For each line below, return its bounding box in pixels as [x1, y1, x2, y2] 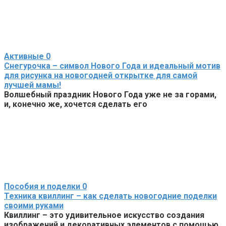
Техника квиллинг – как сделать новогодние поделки [4, 191, 217, 201]
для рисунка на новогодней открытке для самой [4, 70, 197, 80]
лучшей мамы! [4, 80, 61, 90]
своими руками [4, 200, 64, 210]
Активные [4, 51, 44, 61]
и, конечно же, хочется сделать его [4, 99, 147, 109]
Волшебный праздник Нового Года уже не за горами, [4, 89, 216, 99]
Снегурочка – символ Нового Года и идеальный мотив [4, 61, 220, 71]
